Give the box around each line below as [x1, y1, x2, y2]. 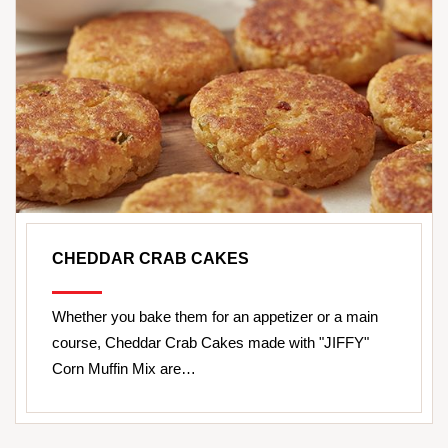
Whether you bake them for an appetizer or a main [52, 308, 378, 326]
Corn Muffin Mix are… [52, 360, 196, 378]
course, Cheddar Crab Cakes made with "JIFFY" [52, 334, 369, 352]
